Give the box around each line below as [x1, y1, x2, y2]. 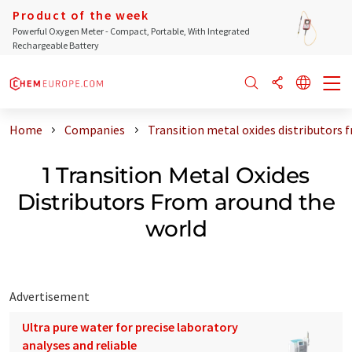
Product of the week [13, 7, 149, 23]
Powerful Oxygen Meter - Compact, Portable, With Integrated [13, 25, 250, 37]
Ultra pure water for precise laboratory [22, 318, 238, 335]
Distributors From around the [16, 188, 335, 215]
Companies [64, 122, 126, 137]
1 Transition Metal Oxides [42, 161, 310, 189]
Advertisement [9, 288, 90, 304]
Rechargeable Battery [13, 39, 99, 51]
